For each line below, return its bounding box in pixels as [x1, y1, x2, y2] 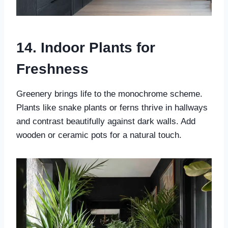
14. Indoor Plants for [16, 40, 155, 56]
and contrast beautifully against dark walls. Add [16, 117, 195, 127]
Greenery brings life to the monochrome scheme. [16, 89, 203, 99]
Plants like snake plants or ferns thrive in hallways [16, 103, 208, 113]
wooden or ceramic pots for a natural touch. [16, 130, 182, 140]
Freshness [16, 61, 89, 77]
